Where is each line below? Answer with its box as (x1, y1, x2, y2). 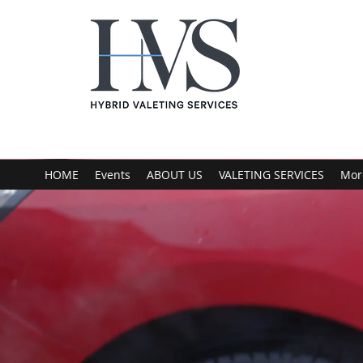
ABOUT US (147, 167, 203, 182)
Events (95, 167, 130, 182)
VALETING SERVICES (219, 167, 324, 182)
